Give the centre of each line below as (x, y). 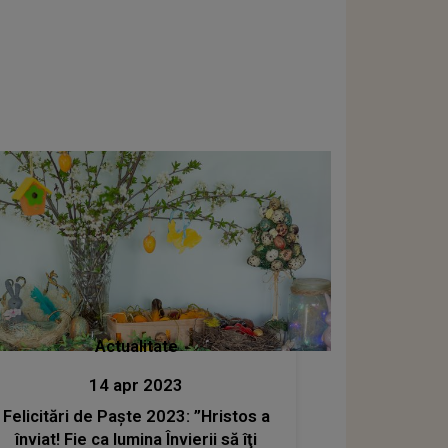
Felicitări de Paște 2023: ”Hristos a (136, 416)
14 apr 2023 (136, 385)
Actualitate (136, 346)
